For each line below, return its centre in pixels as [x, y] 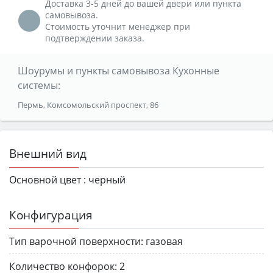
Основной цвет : [48, 179]
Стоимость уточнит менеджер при [118, 26]
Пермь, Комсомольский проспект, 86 [88, 105]
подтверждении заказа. [95, 38]
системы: [39, 85]
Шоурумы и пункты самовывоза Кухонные [118, 70]
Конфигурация [51, 214]
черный [107, 179]
